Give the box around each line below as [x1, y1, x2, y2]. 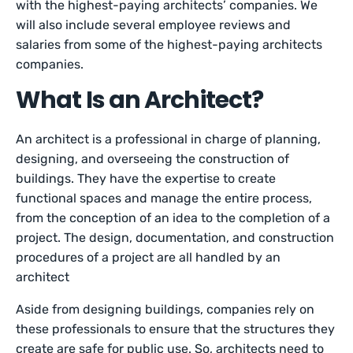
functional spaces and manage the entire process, [16, 191, 313, 206]
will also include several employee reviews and [16, 17, 292, 32]
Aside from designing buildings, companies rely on [16, 302, 315, 317]
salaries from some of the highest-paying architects [16, 37, 323, 52]
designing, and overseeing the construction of [16, 151, 290, 166]
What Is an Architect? [16, 84, 264, 117]
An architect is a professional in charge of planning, [16, 132, 321, 147]
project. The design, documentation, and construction [16, 230, 335, 245]
